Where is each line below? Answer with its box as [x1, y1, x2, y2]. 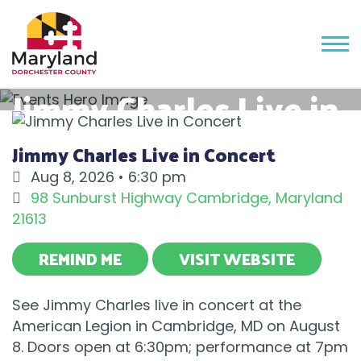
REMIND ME [39, 244, 122, 274]
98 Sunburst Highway [31, 188, 182, 209]
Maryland [276, 188, 342, 209]
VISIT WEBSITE [179, 244, 295, 274]
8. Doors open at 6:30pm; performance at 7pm [12, 337, 348, 358]
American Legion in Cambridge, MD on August [12, 316, 340, 337]
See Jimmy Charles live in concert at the [12, 295, 301, 316]
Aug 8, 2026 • [27, 167, 128, 188]
